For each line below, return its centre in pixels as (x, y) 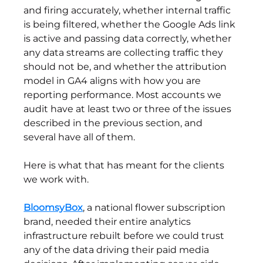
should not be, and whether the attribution (127, 67)
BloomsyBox (53, 208)
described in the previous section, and (114, 123)
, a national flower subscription (156, 208)
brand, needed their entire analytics (109, 222)
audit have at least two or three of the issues (129, 109)
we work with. (56, 180)
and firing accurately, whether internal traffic (129, 11)
